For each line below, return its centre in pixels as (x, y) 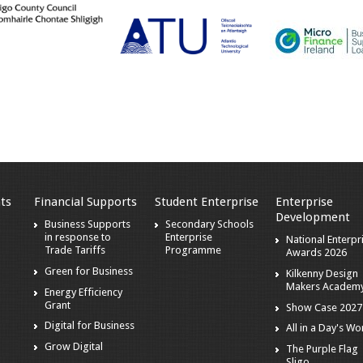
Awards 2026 (317, 253)
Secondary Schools (210, 224)
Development (313, 218)
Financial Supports (86, 202)
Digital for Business (90, 326)
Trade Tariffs (75, 250)
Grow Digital (74, 347)
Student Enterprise (207, 202)
